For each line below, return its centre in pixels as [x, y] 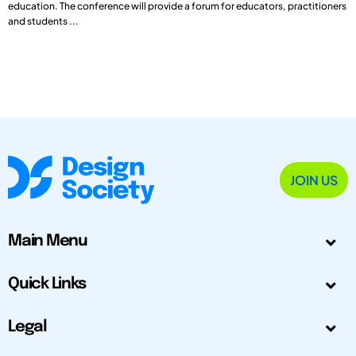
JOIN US [314, 180]
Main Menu [48, 242]
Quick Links [47, 284]
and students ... [43, 21]
